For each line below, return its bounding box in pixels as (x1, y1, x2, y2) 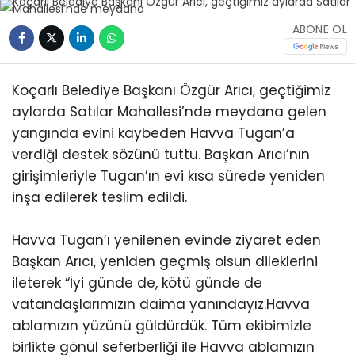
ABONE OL (292, 21, 347, 37)
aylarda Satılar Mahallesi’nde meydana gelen (12, 102, 326, 121)
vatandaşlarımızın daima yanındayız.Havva (12, 295, 310, 314)
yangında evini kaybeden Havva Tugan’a (12, 124, 295, 143)
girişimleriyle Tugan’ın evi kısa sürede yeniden (12, 166, 325, 185)
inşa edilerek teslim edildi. (12, 188, 187, 207)
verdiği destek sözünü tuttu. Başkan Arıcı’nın (12, 145, 310, 164)
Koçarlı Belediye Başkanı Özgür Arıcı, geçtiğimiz (12, 81, 330, 100)
